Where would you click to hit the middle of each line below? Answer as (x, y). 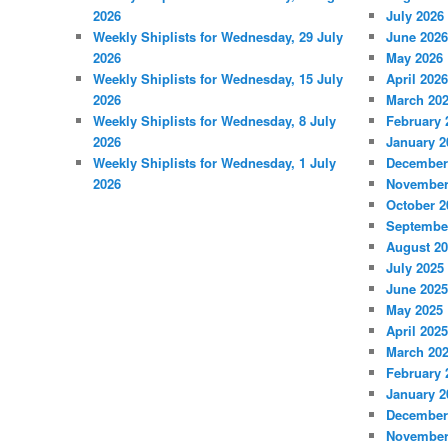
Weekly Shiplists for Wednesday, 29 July (217, 36)
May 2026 (414, 57)
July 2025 (414, 267)
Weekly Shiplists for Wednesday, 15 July (217, 78)
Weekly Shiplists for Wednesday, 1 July (214, 162)
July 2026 (414, 15)
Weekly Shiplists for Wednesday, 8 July (214, 120)
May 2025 (414, 309)
